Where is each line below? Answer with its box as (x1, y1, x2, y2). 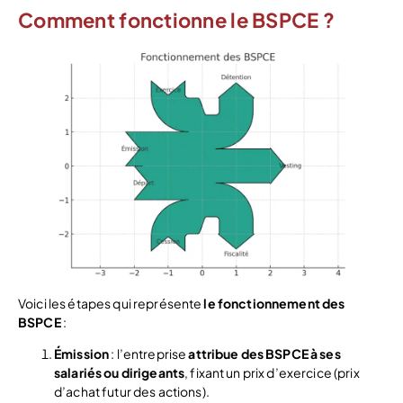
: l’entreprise (109, 345, 189, 363)
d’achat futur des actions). (54, 383, 210, 400)
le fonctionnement (203, 295, 320, 312)
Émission (54, 345, 110, 363)
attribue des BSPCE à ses (188, 345, 341, 363)
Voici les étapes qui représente (18, 295, 204, 312)
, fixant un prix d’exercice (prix (184, 364, 360, 381)
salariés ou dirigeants (54, 364, 185, 381)
